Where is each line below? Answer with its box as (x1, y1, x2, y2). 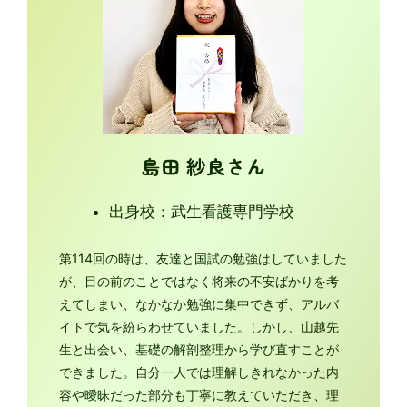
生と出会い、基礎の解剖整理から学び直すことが (59, 342, 340, 358)
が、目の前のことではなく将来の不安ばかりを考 (59, 273, 340, 290)
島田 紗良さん (141, 151, 266, 180)
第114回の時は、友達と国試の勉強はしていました (59, 251, 348, 267)
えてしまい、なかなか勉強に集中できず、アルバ (59, 296, 340, 313)
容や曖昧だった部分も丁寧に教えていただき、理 (59, 387, 340, 403)
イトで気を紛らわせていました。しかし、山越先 (59, 319, 340, 335)
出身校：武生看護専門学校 (109, 203, 295, 222)
